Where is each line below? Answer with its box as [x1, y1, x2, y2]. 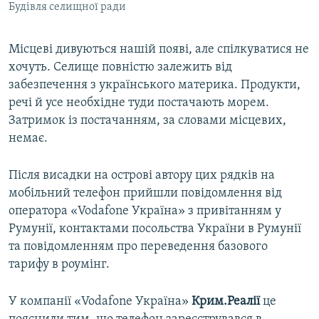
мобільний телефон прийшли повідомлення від [9, 187, 282, 201]
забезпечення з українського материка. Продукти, [9, 78, 300, 93]
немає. [9, 132, 48, 146]
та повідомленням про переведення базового [9, 240, 268, 254]
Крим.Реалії [192, 295, 260, 309]
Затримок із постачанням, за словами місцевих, [9, 114, 286, 128]
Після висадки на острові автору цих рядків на [9, 169, 275, 183]
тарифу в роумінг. [9, 258, 110, 272]
